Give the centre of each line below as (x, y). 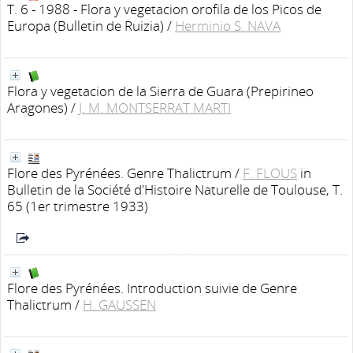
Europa (29, 26)
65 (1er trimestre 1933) (78, 206)
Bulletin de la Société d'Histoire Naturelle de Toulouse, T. (175, 190)
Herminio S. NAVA (228, 26)
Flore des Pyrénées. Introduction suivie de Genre (152, 288)
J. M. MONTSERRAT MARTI (155, 108)
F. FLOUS (270, 173)
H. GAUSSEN (119, 305)
